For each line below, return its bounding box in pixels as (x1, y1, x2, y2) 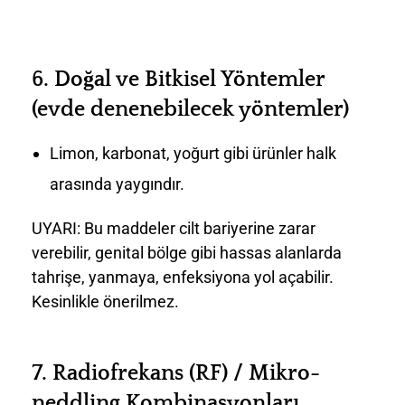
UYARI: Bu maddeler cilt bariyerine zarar (32, 218, 316, 238)
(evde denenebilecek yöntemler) (32, 98, 349, 122)
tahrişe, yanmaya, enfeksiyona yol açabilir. (32, 267, 334, 287)
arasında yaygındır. (49, 174, 184, 193)
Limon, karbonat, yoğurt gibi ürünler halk (49, 143, 336, 163)
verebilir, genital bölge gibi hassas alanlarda (32, 242, 342, 262)
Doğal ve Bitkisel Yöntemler (54, 68, 325, 92)
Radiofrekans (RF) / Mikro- (52, 361, 320, 385)
